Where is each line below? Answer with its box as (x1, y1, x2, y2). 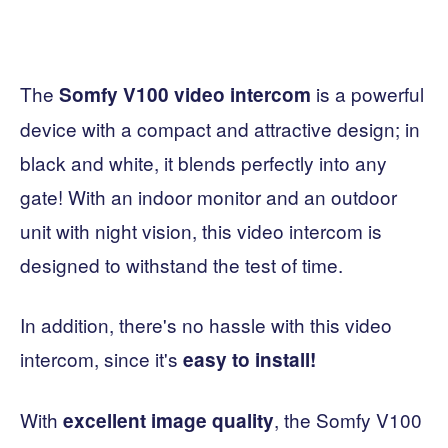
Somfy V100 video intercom (59, 81, 311, 109)
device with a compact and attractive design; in (20, 115, 420, 143)
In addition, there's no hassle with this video (20, 311, 392, 339)
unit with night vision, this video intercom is (20, 217, 382, 245)
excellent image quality (63, 407, 274, 435)
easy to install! (183, 346, 316, 374)
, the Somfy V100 (274, 406, 422, 434)
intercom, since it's (20, 345, 183, 373)
